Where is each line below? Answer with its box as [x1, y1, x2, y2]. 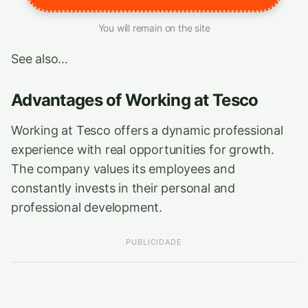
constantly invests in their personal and [11, 181, 236, 195]
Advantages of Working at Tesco [11, 90, 258, 110]
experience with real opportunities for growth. [11, 142, 274, 157]
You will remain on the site [98, 22, 210, 34]
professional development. [11, 200, 163, 214]
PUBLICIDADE [126, 237, 182, 247]
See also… [11, 52, 69, 66]
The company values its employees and [11, 162, 235, 176]
